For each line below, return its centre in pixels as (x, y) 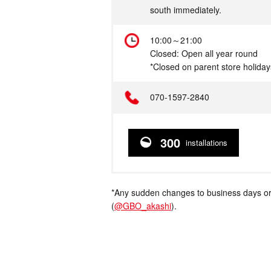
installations (205, 142)
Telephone (78, 97)
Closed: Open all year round (204, 53)
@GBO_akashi (143, 206)
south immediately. (186, 10)
